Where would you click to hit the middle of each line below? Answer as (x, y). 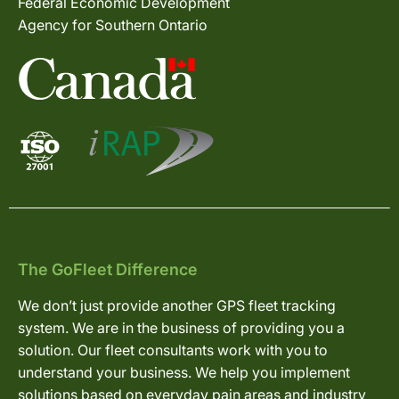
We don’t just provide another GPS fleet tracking (177, 305)
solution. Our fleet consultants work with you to (173, 350)
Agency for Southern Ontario (113, 24)
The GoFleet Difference (108, 269)
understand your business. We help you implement (184, 372)
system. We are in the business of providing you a (181, 327)
